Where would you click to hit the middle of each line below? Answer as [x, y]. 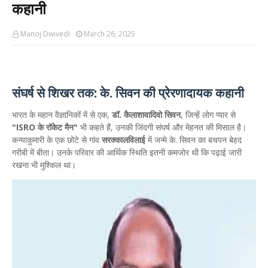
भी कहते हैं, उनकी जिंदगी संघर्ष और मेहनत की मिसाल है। [162, 127]
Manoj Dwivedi [45, 34]
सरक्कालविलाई [124, 140]
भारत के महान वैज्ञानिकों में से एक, [62, 115]
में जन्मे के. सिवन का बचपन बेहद [194, 140]
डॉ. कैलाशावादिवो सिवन [146, 115]
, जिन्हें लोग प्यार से [208, 115]
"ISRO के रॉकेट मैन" [45, 127]
